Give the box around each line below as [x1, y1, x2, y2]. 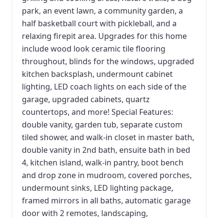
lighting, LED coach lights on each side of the [22, 81, 186, 92]
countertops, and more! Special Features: [22, 107, 173, 117]
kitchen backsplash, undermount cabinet [22, 69, 173, 79]
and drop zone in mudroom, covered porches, [22, 170, 192, 181]
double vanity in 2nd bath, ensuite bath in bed [22, 145, 190, 155]
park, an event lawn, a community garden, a [22, 5, 183, 16]
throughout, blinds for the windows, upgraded [22, 56, 194, 67]
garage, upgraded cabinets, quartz [22, 94, 150, 105]
